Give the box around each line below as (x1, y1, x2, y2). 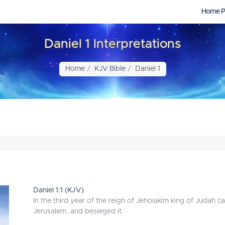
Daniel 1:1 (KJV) (33, 187, 84, 194)
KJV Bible (94, 65, 126, 72)
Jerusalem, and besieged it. (33, 208, 123, 215)
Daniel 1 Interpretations (44, 38, 181, 50)
